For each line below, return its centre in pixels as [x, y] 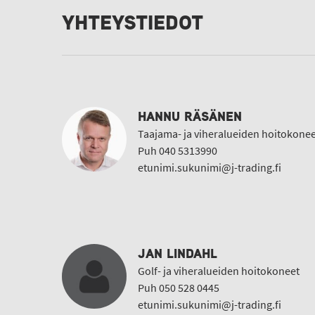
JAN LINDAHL [178, 253]
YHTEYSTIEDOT [133, 22]
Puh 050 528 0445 [179, 288]
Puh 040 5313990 [178, 151]
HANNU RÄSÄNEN [190, 116]
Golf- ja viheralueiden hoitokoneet [219, 271]
